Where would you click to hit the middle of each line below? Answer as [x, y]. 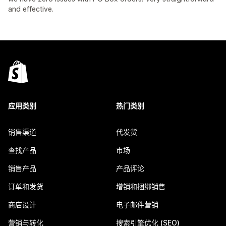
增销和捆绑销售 [141, 186]
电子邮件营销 [137, 205]
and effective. [31, 9]
